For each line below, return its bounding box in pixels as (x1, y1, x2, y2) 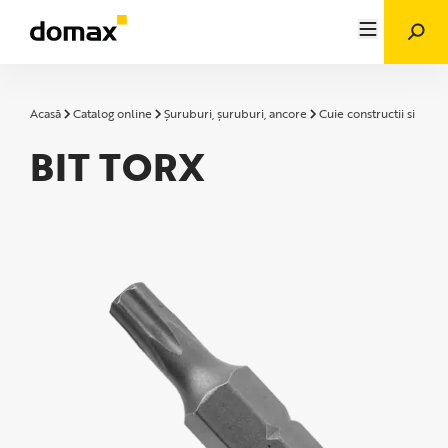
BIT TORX (30, 139, 205, 194)
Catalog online (73, 104, 152, 122)
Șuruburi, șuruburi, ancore (164, 104, 307, 122)
